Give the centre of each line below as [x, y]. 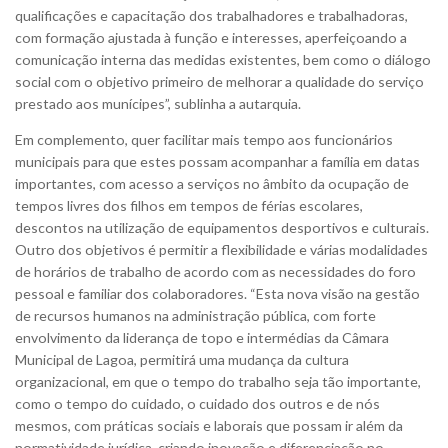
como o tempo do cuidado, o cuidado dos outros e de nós [197, 403]
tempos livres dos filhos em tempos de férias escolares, [189, 205]
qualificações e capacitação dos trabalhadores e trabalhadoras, [211, 15]
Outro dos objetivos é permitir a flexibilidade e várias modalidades [221, 249]
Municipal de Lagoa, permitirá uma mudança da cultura [182, 359]
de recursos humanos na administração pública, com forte [195, 315]
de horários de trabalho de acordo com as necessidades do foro [215, 271]
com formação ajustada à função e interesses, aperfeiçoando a [211, 37]
